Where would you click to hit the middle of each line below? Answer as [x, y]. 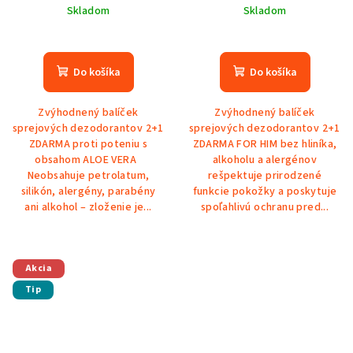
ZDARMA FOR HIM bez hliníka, [265, 144]
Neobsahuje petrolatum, [88, 175]
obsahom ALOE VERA [88, 160]
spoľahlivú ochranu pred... [265, 207]
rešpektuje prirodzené [265, 175]
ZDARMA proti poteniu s [88, 144]
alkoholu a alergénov [264, 160]
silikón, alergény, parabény [88, 191]
